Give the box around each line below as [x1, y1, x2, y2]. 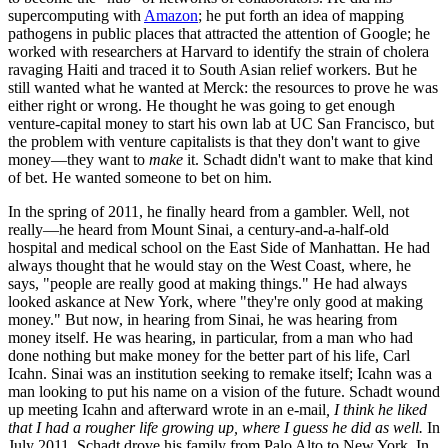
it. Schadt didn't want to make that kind [183, 150, 433, 168]
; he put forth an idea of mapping [198, 6, 404, 24]
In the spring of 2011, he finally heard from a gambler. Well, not [8, 202, 409, 220]
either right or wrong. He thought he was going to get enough [8, 96, 395, 114]
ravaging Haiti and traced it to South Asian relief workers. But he [8, 60, 417, 78]
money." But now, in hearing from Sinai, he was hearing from [8, 310, 397, 328]
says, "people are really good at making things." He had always [8, 274, 407, 292]
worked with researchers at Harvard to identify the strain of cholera [8, 42, 429, 60]
